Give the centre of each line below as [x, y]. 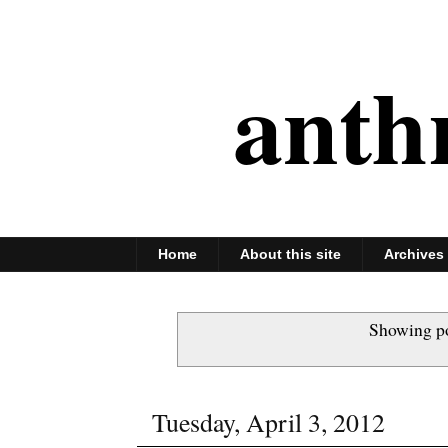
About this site [290, 254]
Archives [414, 254]
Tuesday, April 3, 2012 [268, 422]
